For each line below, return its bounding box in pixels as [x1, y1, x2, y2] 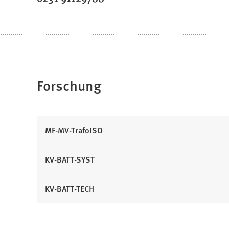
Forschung [37, 75, 101, 96]
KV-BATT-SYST [45, 153, 95, 166]
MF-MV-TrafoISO [45, 124, 103, 136]
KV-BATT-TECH [45, 182, 94, 195]
